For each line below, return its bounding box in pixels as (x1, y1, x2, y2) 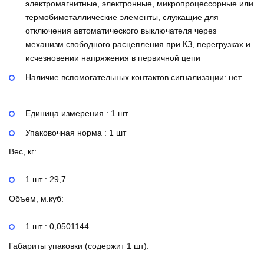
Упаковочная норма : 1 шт (25, 127, 126, 137)
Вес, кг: (9, 147, 37, 157)
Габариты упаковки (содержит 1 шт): (9, 240, 149, 250)
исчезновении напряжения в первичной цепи (25, 53, 200, 63)
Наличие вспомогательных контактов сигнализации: (25, 72, 229, 82)
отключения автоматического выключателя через (25, 26, 216, 36)
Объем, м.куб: (9, 193, 64, 203)
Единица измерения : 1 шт (25, 108, 128, 118)
